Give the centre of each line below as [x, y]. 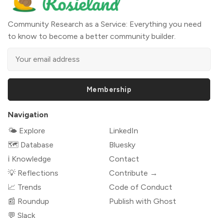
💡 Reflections [33, 173]
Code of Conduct [141, 187]
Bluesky [122, 145]
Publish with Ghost [143, 201]
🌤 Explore [27, 130]
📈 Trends [25, 187]
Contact [124, 159]
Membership [109, 89]
